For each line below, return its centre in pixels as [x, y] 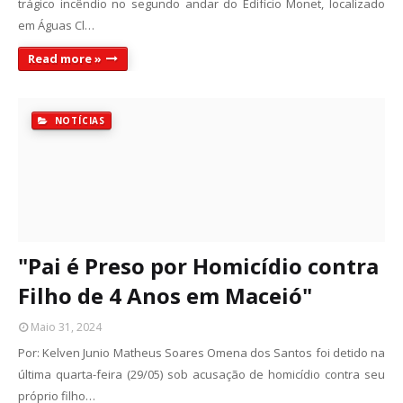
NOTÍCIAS [78, 121]
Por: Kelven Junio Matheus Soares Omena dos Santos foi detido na [201, 353]
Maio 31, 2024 [66, 327]
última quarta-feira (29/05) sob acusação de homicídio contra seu [201, 374]
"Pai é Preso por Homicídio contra [198, 266]
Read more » [65, 58]
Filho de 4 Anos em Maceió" [165, 296]
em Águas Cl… [56, 25]
